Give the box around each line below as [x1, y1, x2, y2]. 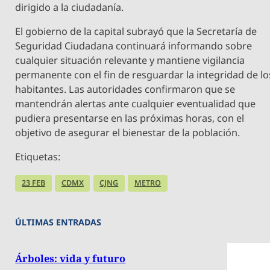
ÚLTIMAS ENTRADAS [15, 216, 102, 228]
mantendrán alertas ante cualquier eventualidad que [15, 97, 256, 111]
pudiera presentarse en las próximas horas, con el [15, 111, 245, 125]
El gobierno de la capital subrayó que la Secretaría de [15, 25, 257, 39]
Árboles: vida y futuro [15, 251, 126, 265]
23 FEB [22, 177, 46, 188]
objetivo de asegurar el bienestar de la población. [15, 126, 240, 140]
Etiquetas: [15, 150, 61, 164]
